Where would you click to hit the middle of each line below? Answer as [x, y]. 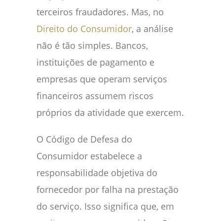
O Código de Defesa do [84, 139]
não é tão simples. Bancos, [92, 46]
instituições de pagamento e [95, 62]
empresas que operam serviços [102, 79]
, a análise [152, 29]
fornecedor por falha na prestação [108, 190]
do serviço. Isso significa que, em [105, 206]
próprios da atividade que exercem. [110, 113]
